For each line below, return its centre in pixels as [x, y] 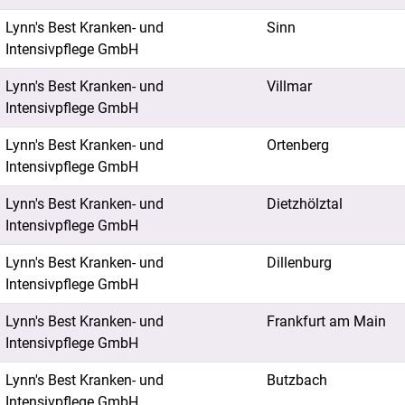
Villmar [289, 86]
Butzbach [297, 380]
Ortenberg [298, 145]
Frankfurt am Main [326, 321]
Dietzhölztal [305, 204]
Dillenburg [299, 263]
